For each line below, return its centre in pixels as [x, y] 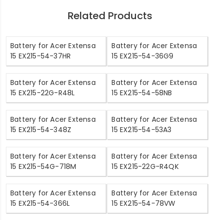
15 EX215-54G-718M [43, 166]
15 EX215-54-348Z [41, 129]
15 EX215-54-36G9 [143, 56]
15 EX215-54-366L [40, 203]
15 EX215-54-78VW [144, 203]
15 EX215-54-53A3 [142, 129]
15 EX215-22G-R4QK [145, 166]
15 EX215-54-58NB [142, 93]
